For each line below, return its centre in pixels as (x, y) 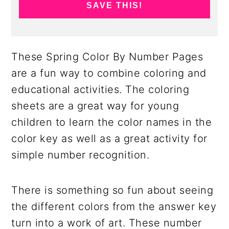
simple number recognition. (81, 155)
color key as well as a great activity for (109, 138)
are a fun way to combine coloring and (109, 73)
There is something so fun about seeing (112, 190)
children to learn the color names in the (112, 122)
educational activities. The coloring (100, 89)
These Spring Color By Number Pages (107, 56)
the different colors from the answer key (114, 206)
